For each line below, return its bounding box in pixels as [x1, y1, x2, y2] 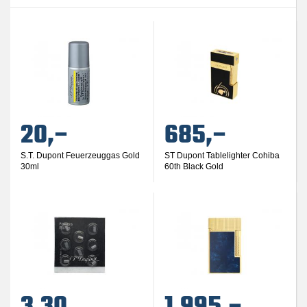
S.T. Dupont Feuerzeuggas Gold [21, 151, 140, 160]
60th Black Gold [164, 162, 223, 171]
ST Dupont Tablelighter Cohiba [164, 151, 280, 160]
